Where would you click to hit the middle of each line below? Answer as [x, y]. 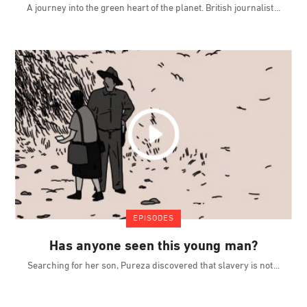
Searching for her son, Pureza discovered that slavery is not [151, 267]
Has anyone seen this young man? [153, 247]
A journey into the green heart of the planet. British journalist [151, 8]
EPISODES [153, 219]
